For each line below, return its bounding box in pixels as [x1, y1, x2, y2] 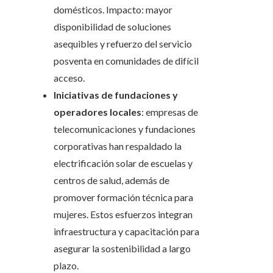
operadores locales [54, 106, 141, 118]
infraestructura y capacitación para [54, 225, 199, 238]
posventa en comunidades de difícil [54, 55, 199, 67]
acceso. [54, 72, 85, 84]
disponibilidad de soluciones [54, 21, 171, 33]
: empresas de [141, 106, 198, 118]
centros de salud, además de [54, 174, 169, 186]
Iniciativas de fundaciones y [54, 89, 178, 101]
